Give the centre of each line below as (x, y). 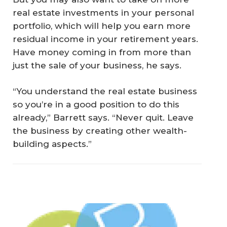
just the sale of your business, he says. (97, 65)
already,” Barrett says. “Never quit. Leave (103, 118)
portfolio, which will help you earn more (102, 26)
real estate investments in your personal (103, 12)
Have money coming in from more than (102, 52)
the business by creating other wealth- (100, 131)
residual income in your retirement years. (105, 39)
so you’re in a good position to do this (96, 105)
